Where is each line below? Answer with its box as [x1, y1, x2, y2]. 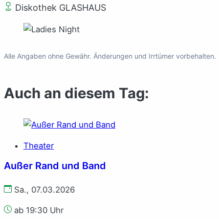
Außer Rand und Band [4, 159, 106, 172]
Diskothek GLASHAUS [13, 2, 106, 13]
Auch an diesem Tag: [4, 84, 149, 102]
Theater [23, 140, 54, 151]
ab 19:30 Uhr [12, 205, 64, 216]
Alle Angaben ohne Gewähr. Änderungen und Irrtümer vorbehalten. [4, 51, 216, 60]
